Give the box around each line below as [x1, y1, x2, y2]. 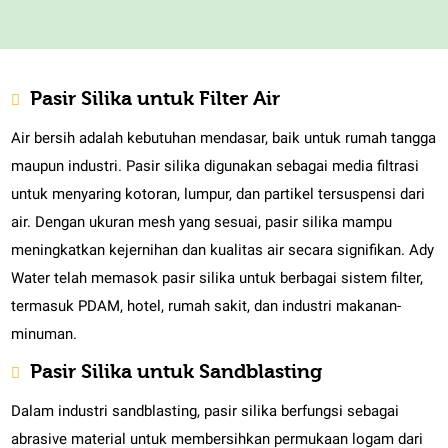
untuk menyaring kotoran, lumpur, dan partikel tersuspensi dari [11, 185, 426, 204]
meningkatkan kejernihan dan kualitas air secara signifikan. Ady [11, 241, 435, 260]
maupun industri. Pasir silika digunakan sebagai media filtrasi [11, 157, 420, 176]
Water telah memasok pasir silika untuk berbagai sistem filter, [11, 269, 424, 288]
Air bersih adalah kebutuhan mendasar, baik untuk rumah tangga [11, 129, 437, 148]
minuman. [11, 325, 78, 344]
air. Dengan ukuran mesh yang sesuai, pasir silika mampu [11, 213, 393, 232]
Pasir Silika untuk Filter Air [30, 87, 281, 111]
